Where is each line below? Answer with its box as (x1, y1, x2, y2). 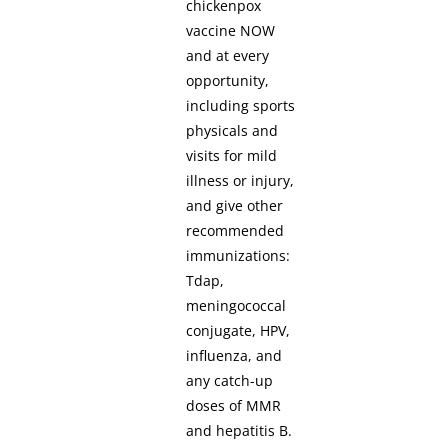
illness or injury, (186, 171, 295, 191)
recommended (186, 221, 285, 241)
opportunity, (186, 71, 270, 91)
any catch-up (186, 371, 274, 391)
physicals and (186, 121, 279, 141)
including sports (186, 96, 296, 116)
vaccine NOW (186, 21, 276, 41)
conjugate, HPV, (186, 321, 291, 341)
